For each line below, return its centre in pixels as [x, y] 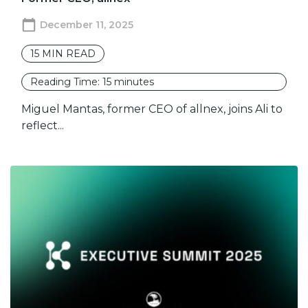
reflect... [43, 125]
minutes [134, 81]
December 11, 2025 [87, 24]
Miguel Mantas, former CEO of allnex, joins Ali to [152, 109]
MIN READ [69, 53]
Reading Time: [66, 81]
